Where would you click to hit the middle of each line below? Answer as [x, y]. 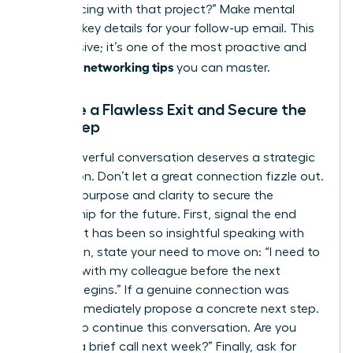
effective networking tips [101, 67]
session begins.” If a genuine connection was [159, 290]
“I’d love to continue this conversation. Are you [163, 328]
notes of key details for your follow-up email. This [172, 29]
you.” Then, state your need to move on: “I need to [175, 253]
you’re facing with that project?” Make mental [162, 10]
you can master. [222, 68]
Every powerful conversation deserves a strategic [172, 158]
